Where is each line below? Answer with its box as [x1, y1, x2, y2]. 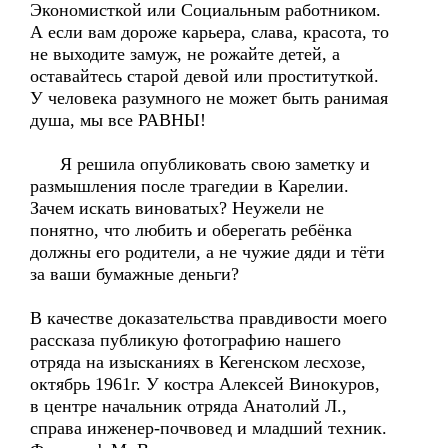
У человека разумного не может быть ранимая [30, 88, 388, 108]
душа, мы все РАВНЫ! [30, 110, 206, 130]
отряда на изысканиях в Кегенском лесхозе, [30, 352, 366, 372]
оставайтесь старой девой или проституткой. [30, 66, 379, 86]
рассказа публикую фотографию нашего [30, 330, 341, 350]
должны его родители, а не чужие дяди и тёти [30, 242, 385, 262]
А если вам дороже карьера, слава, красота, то [30, 22, 389, 42]
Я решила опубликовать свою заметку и [30, 154, 370, 174]
